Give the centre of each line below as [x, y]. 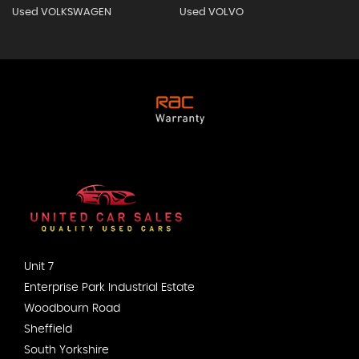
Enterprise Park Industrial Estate [109, 288]
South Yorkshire [67, 351]
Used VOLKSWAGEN [62, 12]
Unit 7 [39, 267]
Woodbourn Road [72, 309]
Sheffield [48, 330]
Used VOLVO [211, 12]
